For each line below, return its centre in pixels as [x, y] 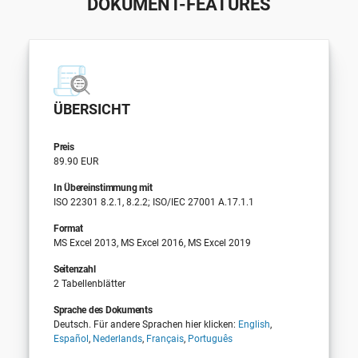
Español [71, 338]
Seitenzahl [74, 269]
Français [165, 338]
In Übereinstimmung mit [103, 187]
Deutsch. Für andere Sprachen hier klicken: [145, 324]
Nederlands [117, 338]
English [254, 324]
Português [210, 338]
